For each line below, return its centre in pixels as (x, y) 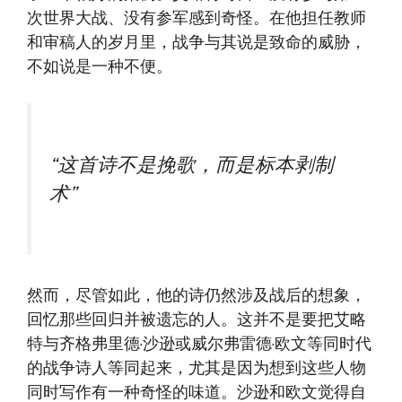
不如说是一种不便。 (100, 67)
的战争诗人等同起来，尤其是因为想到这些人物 (197, 368)
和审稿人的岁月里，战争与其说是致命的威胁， (197, 43)
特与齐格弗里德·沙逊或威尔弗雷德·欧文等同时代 (199, 344)
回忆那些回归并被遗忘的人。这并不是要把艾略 (197, 320)
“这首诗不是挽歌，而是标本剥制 (192, 165)
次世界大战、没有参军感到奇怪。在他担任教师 (197, 18)
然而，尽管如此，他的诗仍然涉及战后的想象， (197, 296)
